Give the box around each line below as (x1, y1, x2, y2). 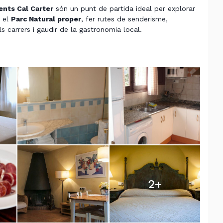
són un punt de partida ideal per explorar (53, 4, 195, 12)
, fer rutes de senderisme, (81, 15, 168, 23)
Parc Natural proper (11, 15, 81, 23)
